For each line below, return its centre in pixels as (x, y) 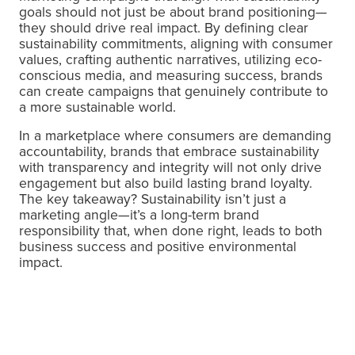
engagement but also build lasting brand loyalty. (166, 183)
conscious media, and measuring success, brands (171, 75)
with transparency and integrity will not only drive (170, 167)
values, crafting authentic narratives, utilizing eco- (170, 59)
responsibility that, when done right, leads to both (171, 231)
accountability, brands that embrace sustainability (169, 151)
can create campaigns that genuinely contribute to (174, 91)
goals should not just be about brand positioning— (173, 12)
